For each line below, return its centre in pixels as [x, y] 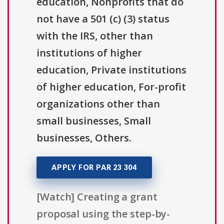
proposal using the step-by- [103, 214]
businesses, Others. [84, 138]
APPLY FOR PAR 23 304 [94, 167]
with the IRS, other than [95, 36]
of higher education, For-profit [111, 87]
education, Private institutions [111, 70]
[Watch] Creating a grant [97, 197]
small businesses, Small [94, 121]
